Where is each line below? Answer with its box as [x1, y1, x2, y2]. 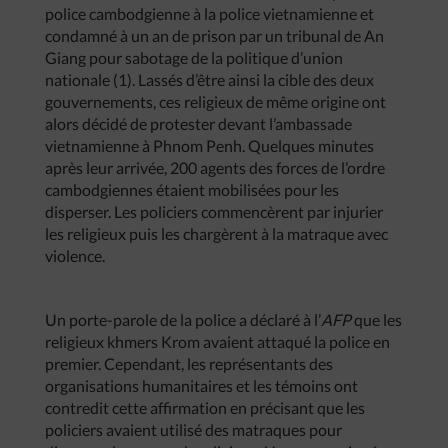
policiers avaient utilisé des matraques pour [45, 420, 342, 439]
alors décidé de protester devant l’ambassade [45, 114, 352, 133]
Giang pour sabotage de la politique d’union [45, 48, 343, 67]
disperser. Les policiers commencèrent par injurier [45, 202, 383, 221]
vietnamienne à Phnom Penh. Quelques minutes [45, 136, 374, 155]
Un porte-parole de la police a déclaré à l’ [45, 310, 321, 329]
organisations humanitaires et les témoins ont [45, 376, 358, 395]
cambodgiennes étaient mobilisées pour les [45, 180, 339, 199]
